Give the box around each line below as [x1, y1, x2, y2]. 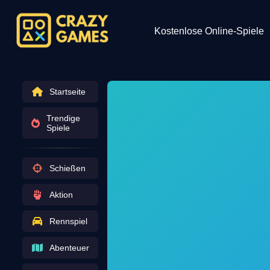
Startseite [49, 87, 86, 96]
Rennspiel [49, 216, 87, 226]
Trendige [46, 113, 80, 123]
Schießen [49, 163, 86, 173]
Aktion [49, 190, 73, 199]
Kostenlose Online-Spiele [154, 26, 264, 36]
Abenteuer [49, 243, 89, 253]
